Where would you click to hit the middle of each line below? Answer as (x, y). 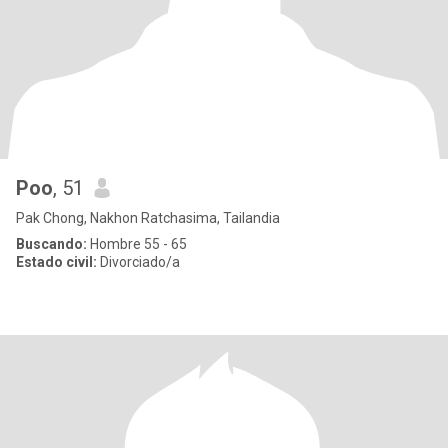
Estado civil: (56, 262)
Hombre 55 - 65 (137, 244)
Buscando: (51, 244)
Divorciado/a (138, 262)
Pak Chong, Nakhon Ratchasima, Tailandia (148, 218)
